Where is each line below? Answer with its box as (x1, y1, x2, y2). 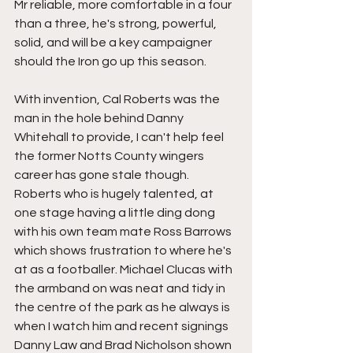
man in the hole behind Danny (14, 112, 186, 124)
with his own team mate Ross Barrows (14, 225, 234, 238)
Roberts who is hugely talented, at (14, 188, 216, 200)
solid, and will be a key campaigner (14, 36, 214, 49)
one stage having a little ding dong (14, 206, 217, 219)
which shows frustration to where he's (14, 244, 234, 257)
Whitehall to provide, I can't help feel (14, 131, 226, 143)
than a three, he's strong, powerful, (14, 17, 219, 30)
